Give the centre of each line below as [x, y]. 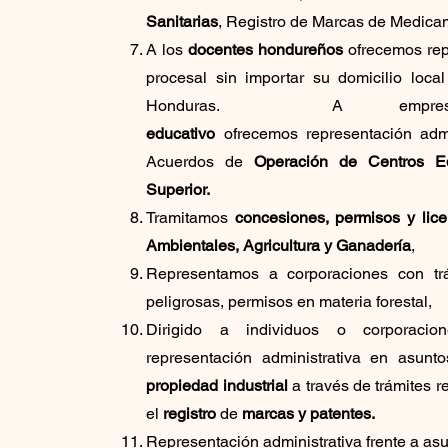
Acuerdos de [200, 161]
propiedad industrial [217, 385]
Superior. [178, 189]
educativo [181, 133]
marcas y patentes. [309, 413]
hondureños [301, 49]
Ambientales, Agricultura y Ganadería [279, 245]
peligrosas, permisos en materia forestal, [289, 301]
